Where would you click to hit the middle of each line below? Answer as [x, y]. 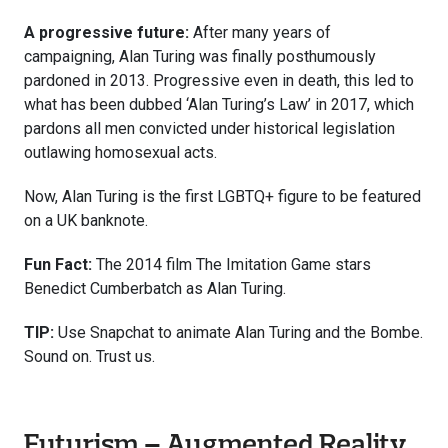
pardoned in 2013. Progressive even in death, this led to [219, 80]
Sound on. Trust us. [91, 356]
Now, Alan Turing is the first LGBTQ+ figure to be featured [222, 196]
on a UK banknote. [86, 220]
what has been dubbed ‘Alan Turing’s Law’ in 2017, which [219, 104]
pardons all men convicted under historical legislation [209, 128]
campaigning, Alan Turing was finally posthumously [200, 56]
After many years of [262, 32]
